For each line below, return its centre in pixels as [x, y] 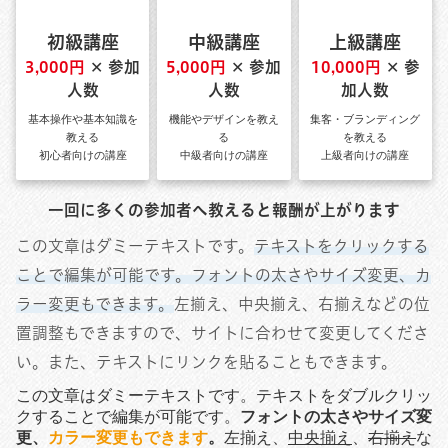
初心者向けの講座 [82, 155]
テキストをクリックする [341, 246]
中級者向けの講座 [223, 155]
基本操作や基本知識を [82, 119]
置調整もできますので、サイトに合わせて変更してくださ [222, 333]
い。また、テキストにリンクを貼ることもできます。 [206, 362]
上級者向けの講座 [365, 155]
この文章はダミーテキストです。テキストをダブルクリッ [224, 396]
